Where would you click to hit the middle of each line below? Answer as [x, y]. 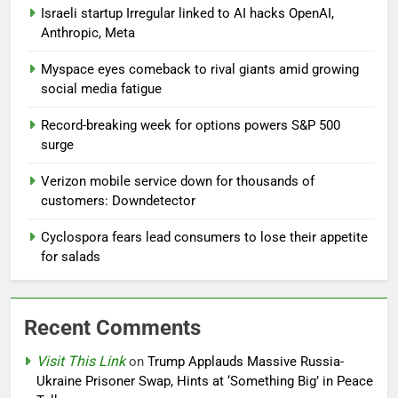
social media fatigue [101, 89]
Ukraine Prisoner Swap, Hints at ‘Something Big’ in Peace [205, 382]
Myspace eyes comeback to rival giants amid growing [200, 70]
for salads [71, 257]
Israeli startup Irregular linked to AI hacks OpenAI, [187, 14]
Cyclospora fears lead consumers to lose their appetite [204, 238]
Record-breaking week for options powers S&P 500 [191, 126]
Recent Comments [112, 328]
